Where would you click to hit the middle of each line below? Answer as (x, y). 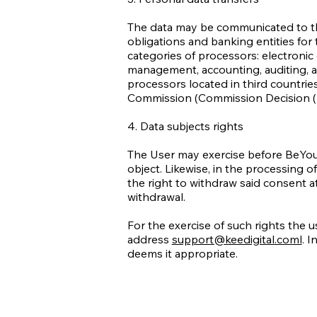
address (149, 239)
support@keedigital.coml (237, 239)
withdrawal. (156, 196)
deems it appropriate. (182, 253)
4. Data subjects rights (186, 126)
